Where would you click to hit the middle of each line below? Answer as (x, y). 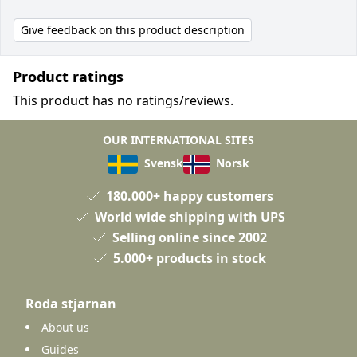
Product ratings (68, 76)
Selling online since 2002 (190, 237)
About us (65, 327)
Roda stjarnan (71, 303)
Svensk (162, 163)
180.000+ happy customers (190, 196)
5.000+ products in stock (190, 258)
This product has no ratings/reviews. (123, 100)
